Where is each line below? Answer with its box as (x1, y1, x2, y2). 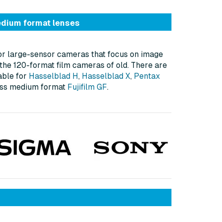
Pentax (134, 72, 160, 81)
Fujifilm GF (67, 83, 107, 92)
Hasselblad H (29, 72, 78, 81)
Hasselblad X (82, 72, 130, 81)
